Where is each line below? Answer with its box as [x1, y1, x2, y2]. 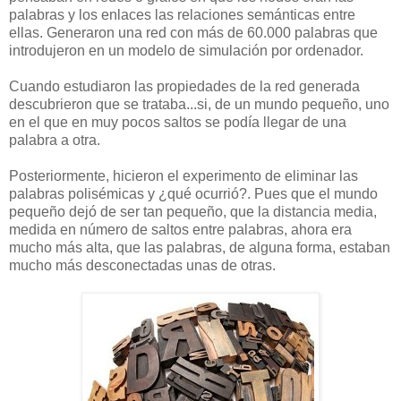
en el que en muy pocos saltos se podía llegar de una [9, 114, 346, 130]
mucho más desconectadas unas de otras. [9, 257, 276, 273]
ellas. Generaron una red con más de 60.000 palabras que [9, 24, 378, 40]
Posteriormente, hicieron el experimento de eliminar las [9, 167, 358, 183]
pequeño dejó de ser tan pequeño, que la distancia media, [9, 203, 377, 219]
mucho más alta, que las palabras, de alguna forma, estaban [9, 239, 390, 255]
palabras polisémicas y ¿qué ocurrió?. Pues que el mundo [9, 185, 378, 201]
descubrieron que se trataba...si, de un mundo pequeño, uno [9, 96, 389, 112]
